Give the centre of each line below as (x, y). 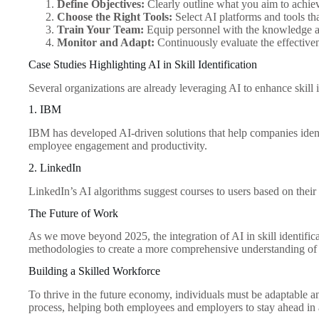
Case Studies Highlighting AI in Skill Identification (143, 64)
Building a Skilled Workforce (94, 271)
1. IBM (45, 110)
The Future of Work (73, 213)
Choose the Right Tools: (115, 17)
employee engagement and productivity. (118, 146)
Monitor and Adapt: (106, 43)
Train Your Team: (100, 30)
